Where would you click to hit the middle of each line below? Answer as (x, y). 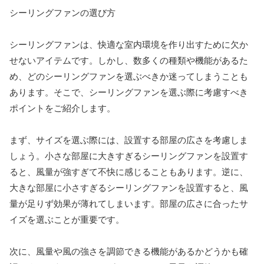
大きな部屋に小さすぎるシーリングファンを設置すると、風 (129, 188)
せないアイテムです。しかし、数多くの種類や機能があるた (129, 61)
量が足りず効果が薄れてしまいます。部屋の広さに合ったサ (129, 204)
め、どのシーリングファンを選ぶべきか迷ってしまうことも (129, 77)
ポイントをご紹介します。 (62, 108)
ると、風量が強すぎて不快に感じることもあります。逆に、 (129, 172)
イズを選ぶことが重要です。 (67, 220)
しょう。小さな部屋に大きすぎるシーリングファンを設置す (129, 156)
